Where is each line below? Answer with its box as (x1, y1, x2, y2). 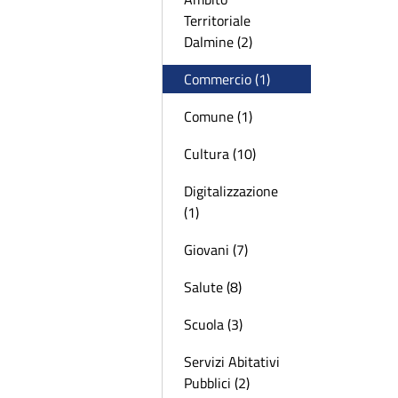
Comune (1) (184, 106, 252, 127)
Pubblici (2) (184, 372, 250, 394)
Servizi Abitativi (184, 351, 280, 372)
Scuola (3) (184, 314, 243, 335)
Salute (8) (184, 276, 242, 298)
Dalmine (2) (184, 31, 252, 52)
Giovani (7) (184, 239, 248, 260)
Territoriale (184, 10, 251, 31)
